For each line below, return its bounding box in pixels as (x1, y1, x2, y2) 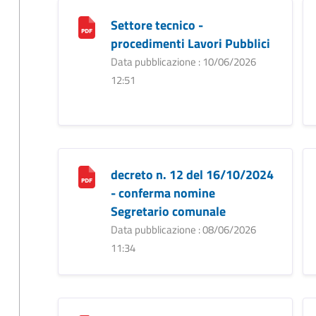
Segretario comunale (110, 201, 226, 221)
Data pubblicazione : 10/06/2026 (110, 53, 256, 70)
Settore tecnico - (110, 15, 203, 35)
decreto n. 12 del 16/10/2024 (110, 164, 274, 184)
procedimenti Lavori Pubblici (110, 33, 270, 53)
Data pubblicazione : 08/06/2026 (110, 221, 256, 238)
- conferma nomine (110, 183, 215, 202)
